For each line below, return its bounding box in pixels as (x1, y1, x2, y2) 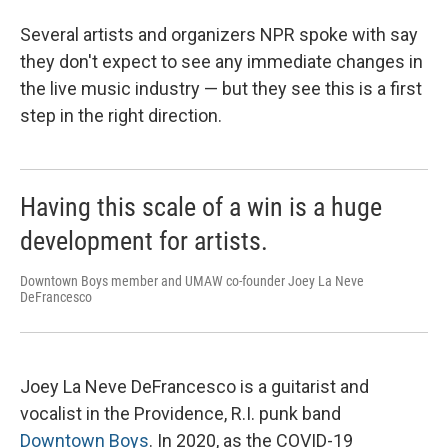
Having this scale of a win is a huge (20, 192, 382, 222)
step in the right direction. (20, 105, 222, 126)
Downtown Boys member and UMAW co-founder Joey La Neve (20, 273, 364, 289)
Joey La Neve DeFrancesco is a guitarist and (20, 375, 369, 397)
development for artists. (20, 226, 268, 256)
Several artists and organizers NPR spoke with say (20, 24, 418, 45)
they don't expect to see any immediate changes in (20, 51, 423, 72)
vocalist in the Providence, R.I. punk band (20, 402, 341, 424)
